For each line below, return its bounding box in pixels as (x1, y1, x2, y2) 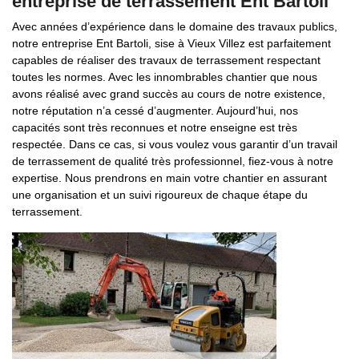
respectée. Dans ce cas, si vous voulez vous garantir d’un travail (12, 138, 337, 151)
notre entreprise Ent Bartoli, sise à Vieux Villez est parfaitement (12, 37, 331, 50)
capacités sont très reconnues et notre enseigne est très (12, 121, 297, 134)
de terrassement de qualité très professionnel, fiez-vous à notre (12, 155, 333, 167)
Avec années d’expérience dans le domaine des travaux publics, (12, 20, 337, 33)
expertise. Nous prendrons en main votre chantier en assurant (12, 171, 327, 184)
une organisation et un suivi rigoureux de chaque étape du (12, 188, 308, 201)
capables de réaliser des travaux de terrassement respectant (12, 54, 321, 67)
